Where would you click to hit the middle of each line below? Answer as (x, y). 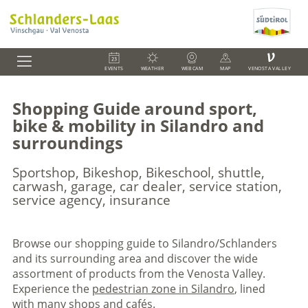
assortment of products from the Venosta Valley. (139, 274)
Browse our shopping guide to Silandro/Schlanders (144, 243)
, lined (250, 289)
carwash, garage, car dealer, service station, (147, 186)
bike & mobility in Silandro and (138, 126)
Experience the (52, 289)
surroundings (67, 143)
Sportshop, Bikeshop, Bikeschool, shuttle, (138, 173)
